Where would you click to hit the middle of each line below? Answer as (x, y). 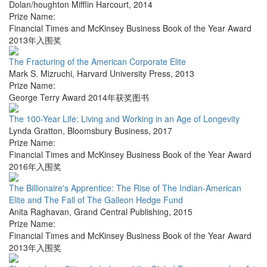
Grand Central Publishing (121, 212)
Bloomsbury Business (108, 131)
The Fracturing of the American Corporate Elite (97, 62)
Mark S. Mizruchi (41, 74)
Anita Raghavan (39, 212)
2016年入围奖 (35, 167)
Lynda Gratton (36, 131)
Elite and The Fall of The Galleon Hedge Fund (96, 200)
